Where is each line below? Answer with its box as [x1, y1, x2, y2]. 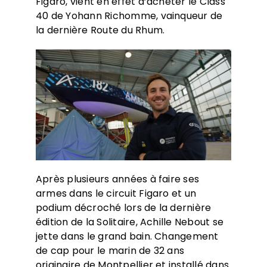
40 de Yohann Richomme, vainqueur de [35, 9, 223, 23]
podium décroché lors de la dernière [35, 200, 212, 215]
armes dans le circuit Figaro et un [35, 186, 197, 200]
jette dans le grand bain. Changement [35, 229, 219, 243]
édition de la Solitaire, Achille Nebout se [35, 215, 224, 229]
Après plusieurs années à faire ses [35, 172, 200, 186]
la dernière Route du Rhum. [35, 23, 165, 38]
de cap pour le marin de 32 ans [35, 243, 185, 257]
